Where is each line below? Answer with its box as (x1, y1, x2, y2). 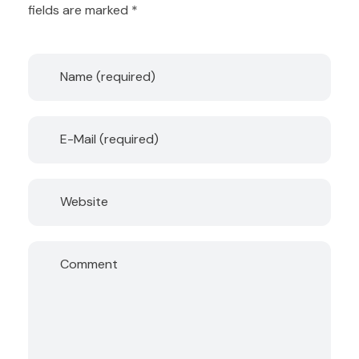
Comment (60, 256, 118, 273)
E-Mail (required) (60, 131, 159, 148)
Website (60, 193, 108, 211)
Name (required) (60, 68, 155, 86)
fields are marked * (28, 2, 138, 19)
